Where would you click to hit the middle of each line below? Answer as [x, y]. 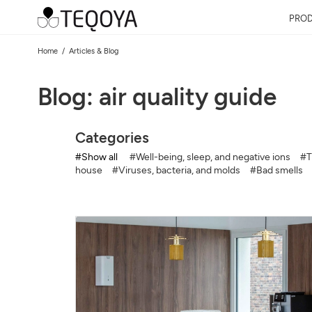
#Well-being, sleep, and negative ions [210, 157]
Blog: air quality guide [157, 97]
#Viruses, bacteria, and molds [176, 170]
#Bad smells [276, 170]
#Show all [96, 157]
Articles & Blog [93, 51]
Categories [112, 138]
